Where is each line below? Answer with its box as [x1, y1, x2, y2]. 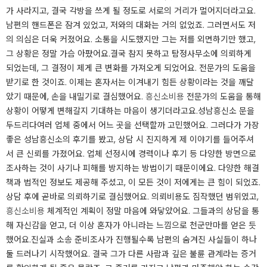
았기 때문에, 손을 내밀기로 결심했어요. [6, 91, 145, 103]
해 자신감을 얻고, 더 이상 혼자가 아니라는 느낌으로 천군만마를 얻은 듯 [6, 219, 256, 231]
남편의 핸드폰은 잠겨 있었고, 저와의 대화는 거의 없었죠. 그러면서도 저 [6, 19, 256, 31]
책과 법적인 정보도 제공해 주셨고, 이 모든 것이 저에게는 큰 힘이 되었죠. [6, 176, 260, 188]
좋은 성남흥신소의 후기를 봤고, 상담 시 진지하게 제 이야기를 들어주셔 [6, 133, 254, 145]
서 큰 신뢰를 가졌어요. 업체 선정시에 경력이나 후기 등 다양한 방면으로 [6, 148, 256, 160]
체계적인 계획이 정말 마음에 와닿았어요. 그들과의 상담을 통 [45, 205, 259, 217]
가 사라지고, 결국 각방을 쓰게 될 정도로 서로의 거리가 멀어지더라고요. [6, 5, 256, 17]
